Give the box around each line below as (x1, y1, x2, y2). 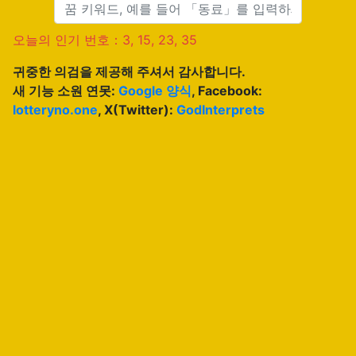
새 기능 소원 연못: (13, 83, 118, 99)
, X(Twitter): (98, 102, 176, 118)
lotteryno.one (13, 102, 98, 118)
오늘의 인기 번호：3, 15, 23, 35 (13, 32, 197, 48)
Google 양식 (118, 83, 192, 99)
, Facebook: (192, 83, 262, 99)
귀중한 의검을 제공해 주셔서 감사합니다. (13, 64, 246, 79)
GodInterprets (176, 102, 265, 118)
